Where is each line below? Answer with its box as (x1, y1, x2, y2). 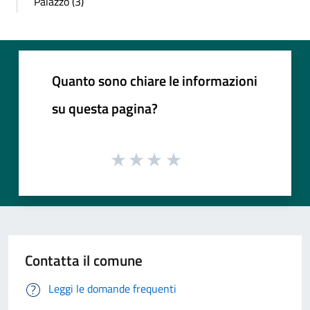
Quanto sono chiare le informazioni (52, 69, 257, 91)
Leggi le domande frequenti (48, 280, 176, 298)
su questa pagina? (52, 97, 158, 119)
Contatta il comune (25, 249, 143, 272)
